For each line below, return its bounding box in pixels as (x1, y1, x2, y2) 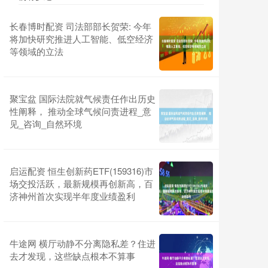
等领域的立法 (10, 45, 63, 58)
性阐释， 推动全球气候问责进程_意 (10, 105, 151, 118)
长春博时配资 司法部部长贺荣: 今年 (10, 20, 151, 33)
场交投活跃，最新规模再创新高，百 (10, 177, 153, 190)
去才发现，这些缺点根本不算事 (10, 249, 135, 263)
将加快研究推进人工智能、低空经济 (10, 32, 153, 45)
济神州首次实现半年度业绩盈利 (10, 190, 135, 203)
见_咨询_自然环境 (10, 117, 82, 130)
